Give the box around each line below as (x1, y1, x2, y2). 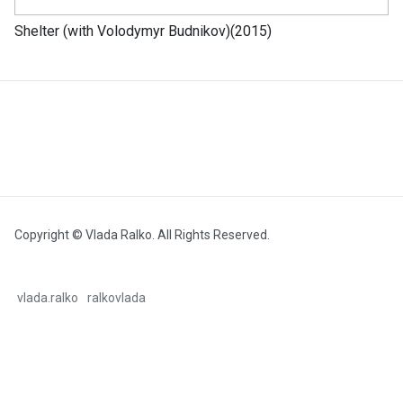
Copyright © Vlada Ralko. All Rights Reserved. (14, 228, 270, 243)
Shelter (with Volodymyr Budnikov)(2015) (14, 22, 272, 40)
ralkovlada (87, 291, 147, 306)
